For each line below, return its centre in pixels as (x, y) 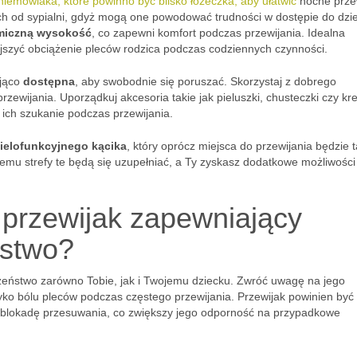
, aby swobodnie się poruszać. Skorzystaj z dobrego (206, 81)
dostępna (49, 81)
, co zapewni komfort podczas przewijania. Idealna (218, 33)
